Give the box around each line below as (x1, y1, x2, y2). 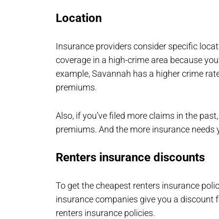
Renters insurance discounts (56, 151, 205, 164)
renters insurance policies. (56, 208, 155, 218)
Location (56, 11, 102, 25)
